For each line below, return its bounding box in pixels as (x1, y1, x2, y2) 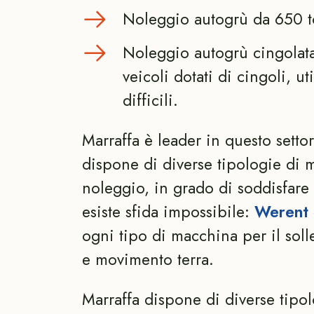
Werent (254, 200, 308, 224)
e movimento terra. (82, 247, 214, 272)
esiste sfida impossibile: (82, 200, 254, 224)
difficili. (122, 88, 178, 113)
